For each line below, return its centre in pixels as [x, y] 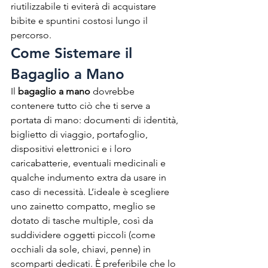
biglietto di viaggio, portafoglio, [80, 134]
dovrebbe [114, 91]
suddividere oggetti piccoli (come [84, 234]
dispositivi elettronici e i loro [72, 148]
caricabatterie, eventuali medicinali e [89, 163]
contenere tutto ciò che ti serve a [82, 105]
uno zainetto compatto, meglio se [84, 206]
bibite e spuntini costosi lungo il [80, 20]
